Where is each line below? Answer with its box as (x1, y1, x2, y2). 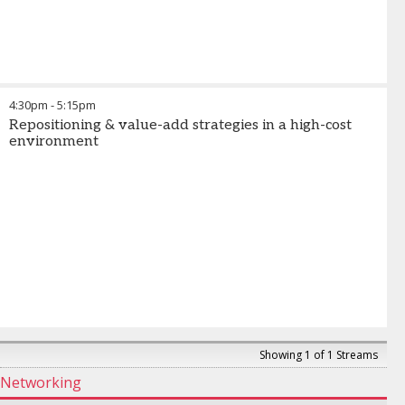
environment (9, 133, 99, 150)
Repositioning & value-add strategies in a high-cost (9, 117, 352, 134)
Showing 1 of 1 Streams (259, 347, 378, 363)
